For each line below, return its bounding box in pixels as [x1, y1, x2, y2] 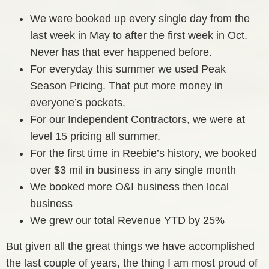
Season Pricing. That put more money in [30, 80, 223, 92]
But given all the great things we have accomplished [6, 240, 255, 253]
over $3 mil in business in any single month [30, 164, 236, 177]
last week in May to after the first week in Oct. [30, 29, 247, 42]
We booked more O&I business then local [30, 181, 229, 193]
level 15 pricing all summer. [30, 130, 160, 143]
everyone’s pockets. [30, 97, 125, 109]
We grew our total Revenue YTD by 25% [30, 214, 225, 227]
